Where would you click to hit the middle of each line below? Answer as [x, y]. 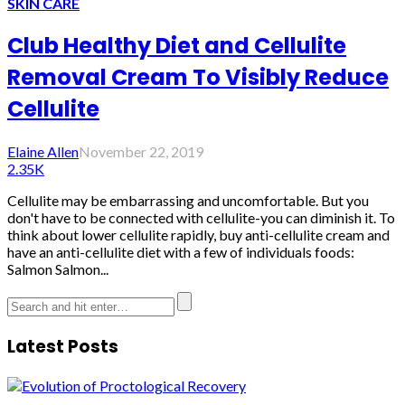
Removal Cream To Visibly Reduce [198, 78]
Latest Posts [63, 347]
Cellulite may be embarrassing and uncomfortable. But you [188, 201]
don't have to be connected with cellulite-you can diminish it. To [201, 218]
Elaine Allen [43, 152]
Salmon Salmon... [58, 269]
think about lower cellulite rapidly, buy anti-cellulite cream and [198, 235]
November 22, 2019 [141, 152]
